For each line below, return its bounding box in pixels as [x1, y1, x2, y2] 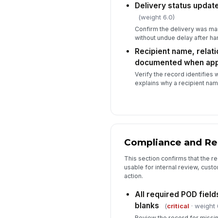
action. [124, 172, 143, 180]
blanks [134, 201, 159, 211]
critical [166, 202, 189, 210]
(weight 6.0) [138, 13, 175, 21]
